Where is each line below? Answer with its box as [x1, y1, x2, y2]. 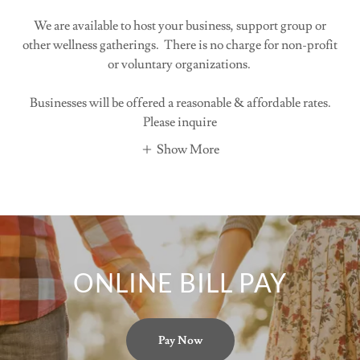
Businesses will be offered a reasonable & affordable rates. [29, 95, 331, 111]
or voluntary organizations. [107, 56, 253, 72]
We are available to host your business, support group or [34, 18, 326, 34]
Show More [157, 141, 219, 157]
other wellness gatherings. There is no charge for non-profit [22, 37, 337, 53]
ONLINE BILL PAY [73, 266, 287, 298]
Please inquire [141, 114, 219, 130]
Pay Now [157, 333, 202, 348]
